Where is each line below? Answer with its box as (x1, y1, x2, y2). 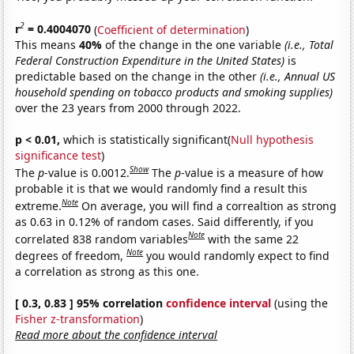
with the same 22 (208, 231, 299, 247)
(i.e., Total (284, 37, 334, 53)
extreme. (15, 198, 62, 213)
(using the (271, 295, 329, 311)
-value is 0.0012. (44, 164, 130, 180)
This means (15, 37, 80, 53)
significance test (15, 148, 102, 164)
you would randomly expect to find (146, 247, 330, 263)
